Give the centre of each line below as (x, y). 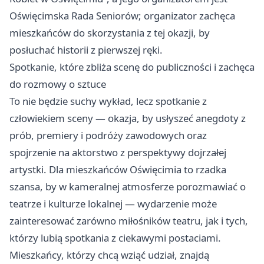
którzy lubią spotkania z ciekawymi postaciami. (115, 238)
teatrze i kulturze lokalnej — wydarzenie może (113, 204)
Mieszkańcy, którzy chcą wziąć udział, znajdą (109, 255)
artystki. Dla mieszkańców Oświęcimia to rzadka (118, 170)
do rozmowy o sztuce (58, 84)
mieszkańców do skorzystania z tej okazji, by (110, 33)
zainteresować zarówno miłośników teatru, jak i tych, (129, 221)
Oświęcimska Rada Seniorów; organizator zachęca (122, 16)
